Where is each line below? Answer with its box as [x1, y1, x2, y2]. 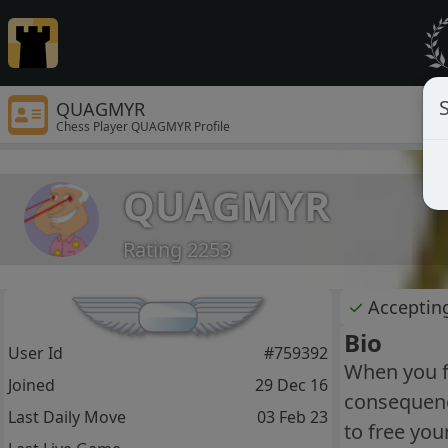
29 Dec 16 [254, 374, 328, 397]
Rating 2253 [123, 235, 231, 263]
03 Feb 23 [256, 406, 328, 429]
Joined [8, 374, 55, 397]
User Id [8, 342, 63, 365]
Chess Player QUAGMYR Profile [56, 117, 230, 135]
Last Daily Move [8, 406, 126, 429]
